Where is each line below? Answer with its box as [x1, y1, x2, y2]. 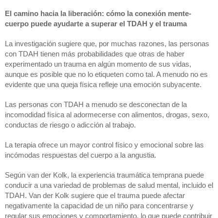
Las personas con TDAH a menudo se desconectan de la [5, 100, 187, 109]
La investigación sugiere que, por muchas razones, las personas [5, 39, 209, 48]
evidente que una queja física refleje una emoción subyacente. [5, 80, 201, 89]
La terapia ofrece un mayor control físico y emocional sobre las [5, 141, 204, 149]
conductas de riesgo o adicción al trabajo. [5, 121, 136, 129]
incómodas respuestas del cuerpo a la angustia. [5, 151, 156, 159]
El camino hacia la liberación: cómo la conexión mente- [5, 9, 191, 18]
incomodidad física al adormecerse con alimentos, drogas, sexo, [5, 110, 209, 119]
